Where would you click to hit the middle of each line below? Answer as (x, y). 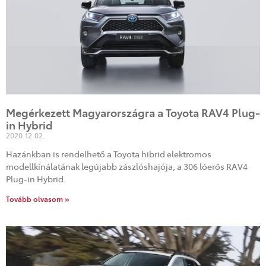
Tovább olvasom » (38, 199)
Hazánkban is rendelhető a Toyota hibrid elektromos (109, 154)
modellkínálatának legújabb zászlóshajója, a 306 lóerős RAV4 (127, 166)
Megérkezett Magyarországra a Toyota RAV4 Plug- (133, 113)
